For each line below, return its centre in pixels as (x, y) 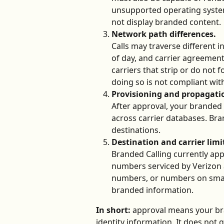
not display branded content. (166, 22)
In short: (113, 210)
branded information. (153, 190)
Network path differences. (164, 34)
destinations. (136, 130)
